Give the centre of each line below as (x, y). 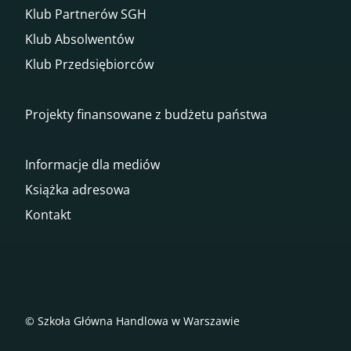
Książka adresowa (78, 189)
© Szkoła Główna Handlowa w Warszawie (132, 320)
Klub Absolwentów (80, 39)
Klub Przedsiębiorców (89, 64)
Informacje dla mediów (92, 164)
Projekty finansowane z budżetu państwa (146, 114)
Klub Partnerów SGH (86, 14)
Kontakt (48, 214)
